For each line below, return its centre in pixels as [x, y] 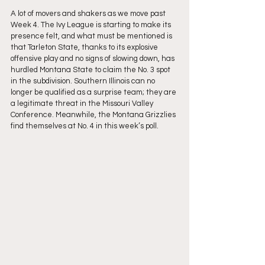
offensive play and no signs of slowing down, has [93, 59]
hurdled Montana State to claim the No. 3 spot [91, 70]
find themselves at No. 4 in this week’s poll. [85, 126]
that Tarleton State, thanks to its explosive [85, 47]
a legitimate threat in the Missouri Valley [83, 104]
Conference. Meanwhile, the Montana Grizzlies [94, 115]
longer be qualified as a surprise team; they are [94, 92]
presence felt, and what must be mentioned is [92, 36]
